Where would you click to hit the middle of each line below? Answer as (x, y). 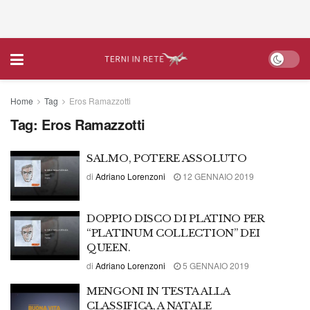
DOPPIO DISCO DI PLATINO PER (176, 218)
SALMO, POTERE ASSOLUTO (167, 158)
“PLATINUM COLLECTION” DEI (173, 232)
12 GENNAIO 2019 (217, 176)
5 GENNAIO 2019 (215, 265)
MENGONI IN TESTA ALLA (158, 291)
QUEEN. (109, 247)
